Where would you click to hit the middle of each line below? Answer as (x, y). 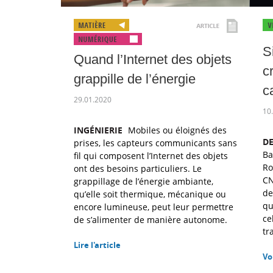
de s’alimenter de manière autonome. (151, 220)
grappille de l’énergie (135, 79)
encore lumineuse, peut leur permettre (154, 207)
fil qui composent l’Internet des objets (151, 156)
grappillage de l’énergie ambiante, (144, 181)
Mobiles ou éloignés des (176, 130)
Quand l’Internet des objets (153, 59)
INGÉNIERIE (98, 130)
